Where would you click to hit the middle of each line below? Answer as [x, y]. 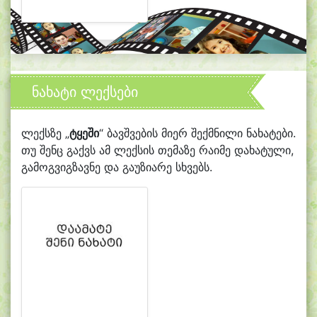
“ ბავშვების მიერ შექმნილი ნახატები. [197, 133]
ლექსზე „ [45, 133]
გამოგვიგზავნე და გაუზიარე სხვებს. [117, 167]
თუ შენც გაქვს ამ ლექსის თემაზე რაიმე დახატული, [157, 150]
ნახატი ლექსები [85, 92]
